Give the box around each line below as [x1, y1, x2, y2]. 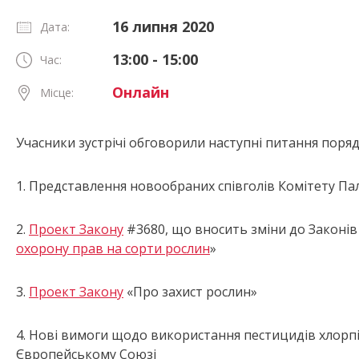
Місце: [40, 85, 74, 101]
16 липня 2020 [112, 17, 214, 37]
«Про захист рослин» [123, 283, 257, 301]
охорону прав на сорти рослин [16, 240, 210, 258]
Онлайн [112, 83, 169, 103]
